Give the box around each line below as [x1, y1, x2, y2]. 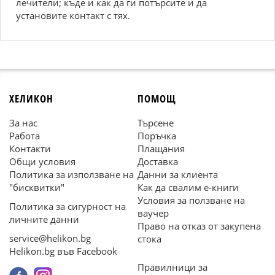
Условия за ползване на [137, 194, 245, 206]
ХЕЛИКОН [9, 91, 53, 106]
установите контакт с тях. [16, 9, 130, 21]
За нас [9, 117, 37, 129]
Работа [9, 130, 40, 142]
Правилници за [137, 261, 207, 273]
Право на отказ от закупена [137, 220, 261, 232]
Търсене [137, 117, 174, 129]
